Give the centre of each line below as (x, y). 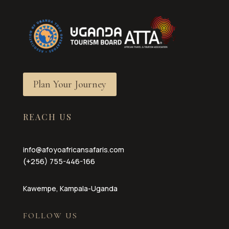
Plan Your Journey (70, 85)
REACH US (47, 117)
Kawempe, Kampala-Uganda (70, 189)
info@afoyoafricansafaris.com (73, 150)
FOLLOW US (50, 216)
